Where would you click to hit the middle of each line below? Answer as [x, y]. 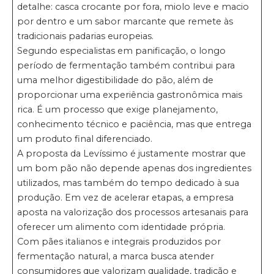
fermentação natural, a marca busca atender [116, 256]
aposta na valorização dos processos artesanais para [133, 212]
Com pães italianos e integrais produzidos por [119, 241]
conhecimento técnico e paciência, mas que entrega [135, 124]
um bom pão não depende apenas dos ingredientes [135, 168]
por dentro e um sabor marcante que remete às [125, 21]
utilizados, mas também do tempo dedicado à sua [128, 183]
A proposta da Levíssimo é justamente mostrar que [132, 153]
